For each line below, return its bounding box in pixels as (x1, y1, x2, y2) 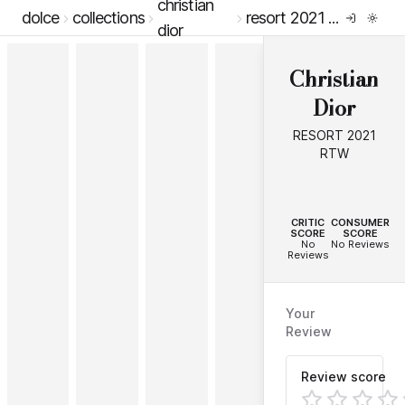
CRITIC (291, 216, 325, 229)
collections (71, 7, 145, 27)
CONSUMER (331, 216, 391, 229)
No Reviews (331, 238, 391, 250)
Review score (300, 369, 386, 384)
